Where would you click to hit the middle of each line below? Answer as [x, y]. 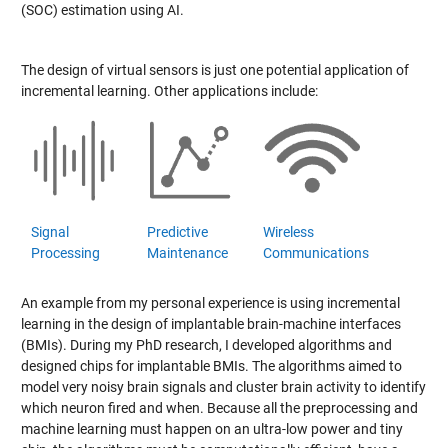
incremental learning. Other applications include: [169, 90]
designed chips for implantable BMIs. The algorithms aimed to [211, 366]
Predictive [177, 232]
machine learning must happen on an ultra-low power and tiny [211, 429]
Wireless [288, 232]
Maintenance [187, 253]
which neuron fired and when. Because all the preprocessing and [219, 408]
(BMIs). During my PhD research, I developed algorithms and [206, 345]
